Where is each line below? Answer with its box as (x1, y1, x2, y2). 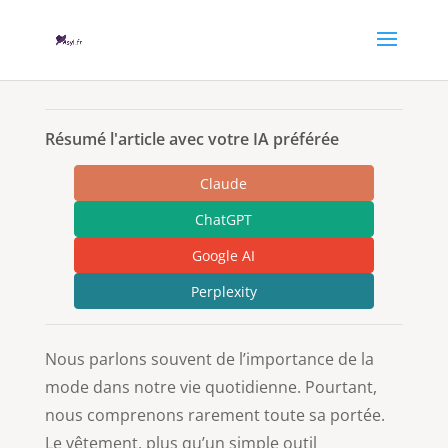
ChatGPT (195, 209, 253, 229)
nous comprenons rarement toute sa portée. (44, 404, 385, 426)
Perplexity (190, 281, 257, 301)
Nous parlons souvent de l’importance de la (44, 348, 374, 370)
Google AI (192, 245, 256, 265)
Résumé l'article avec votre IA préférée (44, 128, 339, 150)
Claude (200, 173, 248, 193)
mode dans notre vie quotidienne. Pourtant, (44, 376, 377, 398)
